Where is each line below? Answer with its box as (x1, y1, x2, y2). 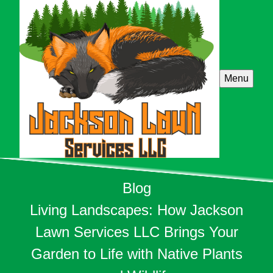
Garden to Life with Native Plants (30, 245, 243, 262)
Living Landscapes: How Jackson (30, 201, 243, 218)
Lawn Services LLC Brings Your (35, 223, 238, 240)
